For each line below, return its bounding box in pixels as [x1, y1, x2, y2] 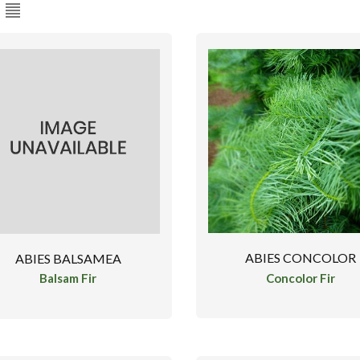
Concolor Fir [265, 270, 335, 285]
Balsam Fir [39, 271, 97, 286]
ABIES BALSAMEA [14, 250, 121, 266]
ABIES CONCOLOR [244, 249, 356, 265]
